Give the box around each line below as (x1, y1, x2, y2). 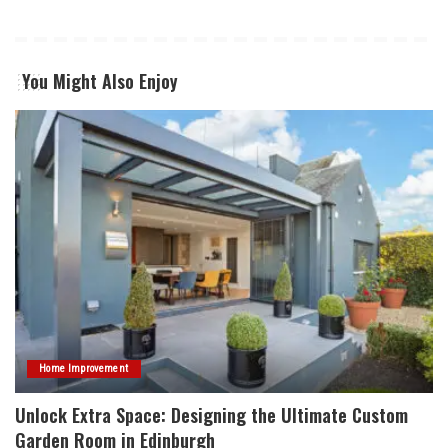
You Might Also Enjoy (22, 68, 178, 95)
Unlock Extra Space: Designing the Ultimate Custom (15, 401, 408, 428)
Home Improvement (39, 361, 129, 375)
